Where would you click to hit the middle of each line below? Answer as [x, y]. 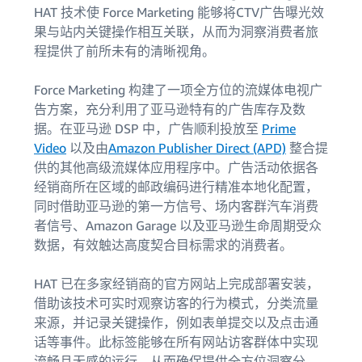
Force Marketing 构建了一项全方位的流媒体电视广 [178, 90]
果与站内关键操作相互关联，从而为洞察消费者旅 [176, 32]
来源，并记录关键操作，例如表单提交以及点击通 [176, 322]
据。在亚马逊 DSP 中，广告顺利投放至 [148, 128]
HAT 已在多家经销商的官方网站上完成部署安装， [177, 284]
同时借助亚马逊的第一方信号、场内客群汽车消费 [176, 206]
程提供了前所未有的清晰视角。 [124, 51]
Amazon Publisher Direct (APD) [197, 148]
